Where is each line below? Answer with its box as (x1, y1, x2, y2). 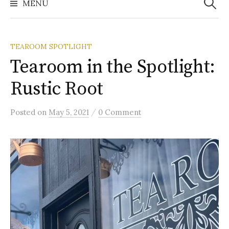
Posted (10, 107, 37, 118)
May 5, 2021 (49, 107, 89, 118)
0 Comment (98, 107, 141, 118)
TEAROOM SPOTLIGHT (10, 42, 92, 52)
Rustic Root (10, 78, 104, 101)
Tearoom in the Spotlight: (10, 56, 216, 79)
